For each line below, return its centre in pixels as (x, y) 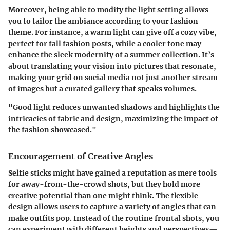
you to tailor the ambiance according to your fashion (103, 21)
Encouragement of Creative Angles (81, 156)
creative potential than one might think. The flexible (103, 195)
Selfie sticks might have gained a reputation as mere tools (112, 173)
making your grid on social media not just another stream (113, 78)
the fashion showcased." (52, 130)
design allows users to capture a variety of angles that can (112, 207)
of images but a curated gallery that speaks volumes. (102, 89)
